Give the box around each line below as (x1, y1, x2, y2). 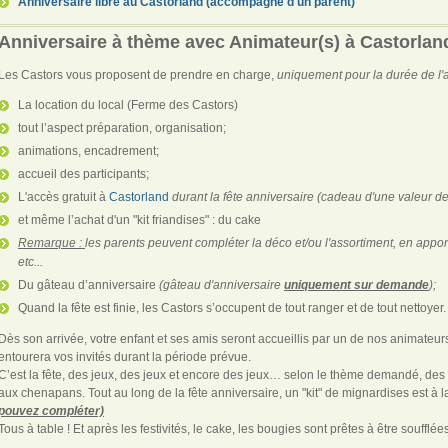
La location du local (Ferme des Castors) (18, 97, 238, 112)
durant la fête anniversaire (172, 189, 317, 204)
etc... (18, 254, 43, 269)
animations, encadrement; (18, 143, 159, 158)
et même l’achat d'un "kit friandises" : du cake (18, 212, 261, 227)
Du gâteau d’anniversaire (18, 277, 159, 292)
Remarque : (18, 235, 85, 250)
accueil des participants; (18, 166, 149, 181)
